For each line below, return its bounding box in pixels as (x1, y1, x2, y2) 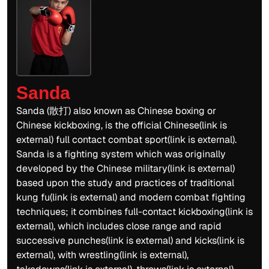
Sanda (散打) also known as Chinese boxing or (16, 104, 216, 117)
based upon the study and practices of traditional (16, 176, 234, 189)
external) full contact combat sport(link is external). (16, 133, 237, 146)
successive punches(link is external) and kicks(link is (16, 234, 244, 247)
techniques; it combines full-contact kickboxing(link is (16, 205, 253, 218)
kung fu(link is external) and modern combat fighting (16, 190, 246, 204)
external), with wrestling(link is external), (16, 248, 189, 261)
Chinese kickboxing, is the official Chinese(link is (16, 118, 227, 131)
